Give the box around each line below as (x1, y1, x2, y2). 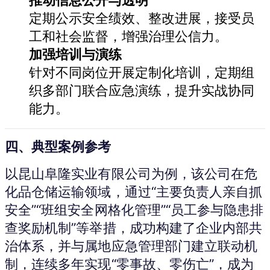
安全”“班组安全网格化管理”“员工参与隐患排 (5, 201, 264, 218)
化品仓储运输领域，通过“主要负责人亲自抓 (5, 183, 263, 199)
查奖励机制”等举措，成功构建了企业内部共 (5, 219, 263, 236)
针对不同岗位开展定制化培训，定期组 (29, 64, 254, 80)
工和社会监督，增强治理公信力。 (29, 28, 228, 44)
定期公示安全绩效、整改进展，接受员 (29, 10, 254, 26)
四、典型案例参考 (5, 138, 111, 154)
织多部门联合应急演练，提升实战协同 (29, 83, 254, 98)
